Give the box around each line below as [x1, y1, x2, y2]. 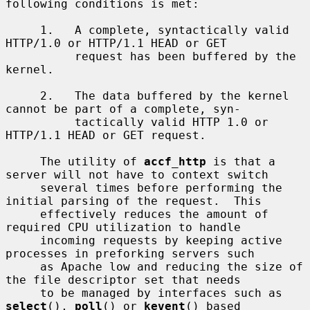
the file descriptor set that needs [6, 273, 241, 286]
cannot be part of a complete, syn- [6, 102, 241, 116]
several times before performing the [6, 181, 40, 194]
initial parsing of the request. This [6, 194, 262, 208]
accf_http [144, 154, 206, 168]
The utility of [40, 154, 144, 168]
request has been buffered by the [6, 49, 75, 63]
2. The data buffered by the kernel [6, 89, 40, 102]
